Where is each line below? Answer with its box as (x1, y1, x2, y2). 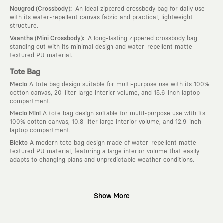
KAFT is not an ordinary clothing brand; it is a (64, 199, 194, 206)
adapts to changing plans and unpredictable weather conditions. (10, 157, 194, 163)
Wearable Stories (10, 199, 59, 206)
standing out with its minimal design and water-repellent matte (10, 43, 192, 50)
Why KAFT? (10, 185, 56, 194)
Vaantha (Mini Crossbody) (10, 35, 83, 41)
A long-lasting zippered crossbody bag (86, 35, 197, 41)
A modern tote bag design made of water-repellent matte (28, 140, 196, 146)
